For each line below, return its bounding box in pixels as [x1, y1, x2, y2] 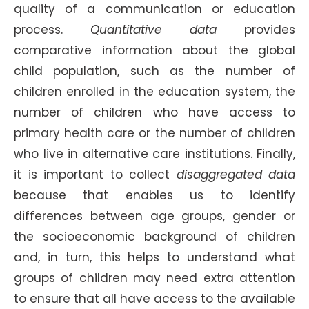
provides [217, 21, 295, 38]
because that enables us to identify [14, 187, 295, 203]
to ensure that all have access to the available [14, 290, 295, 307]
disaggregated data [176, 166, 295, 183]
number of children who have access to [14, 104, 295, 121]
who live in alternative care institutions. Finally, [14, 146, 295, 162]
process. [14, 21, 90, 38]
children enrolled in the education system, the [14, 83, 295, 100]
